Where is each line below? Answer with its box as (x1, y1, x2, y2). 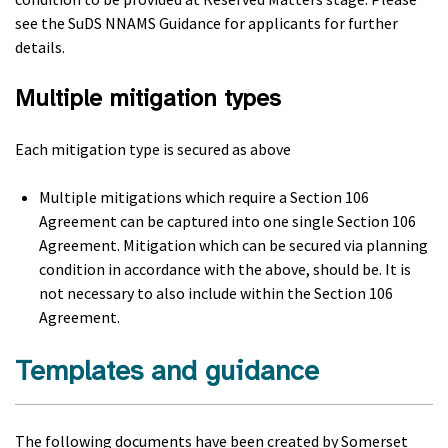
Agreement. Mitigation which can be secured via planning (39, 235, 428, 255)
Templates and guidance (15, 353, 319, 388)
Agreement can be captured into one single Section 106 (39, 211, 416, 231)
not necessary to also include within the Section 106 (39, 283, 393, 303)
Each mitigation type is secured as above (15, 139, 291, 159)
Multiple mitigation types (15, 83, 281, 113)
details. (15, 37, 65, 57)
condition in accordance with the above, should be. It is (39, 259, 411, 279)
